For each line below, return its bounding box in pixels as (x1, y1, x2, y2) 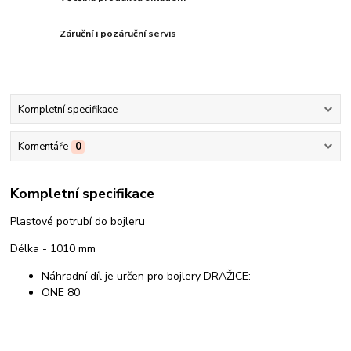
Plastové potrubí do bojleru (10, 214, 146, 230)
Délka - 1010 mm (10, 241, 96, 257)
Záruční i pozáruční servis (60, 27, 177, 40)
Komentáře (17, 139, 68, 154)
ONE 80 (42, 285, 81, 301)
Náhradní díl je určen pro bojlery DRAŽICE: (42, 269, 251, 284)
